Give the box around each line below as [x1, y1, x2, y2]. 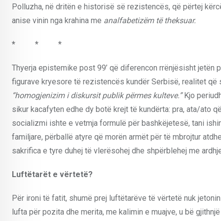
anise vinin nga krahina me [12, 15, 104, 25]
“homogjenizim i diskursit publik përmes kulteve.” [12, 90, 184, 100]
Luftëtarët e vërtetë [12, 169, 88, 179]
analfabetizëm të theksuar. [104, 15, 196, 25]
